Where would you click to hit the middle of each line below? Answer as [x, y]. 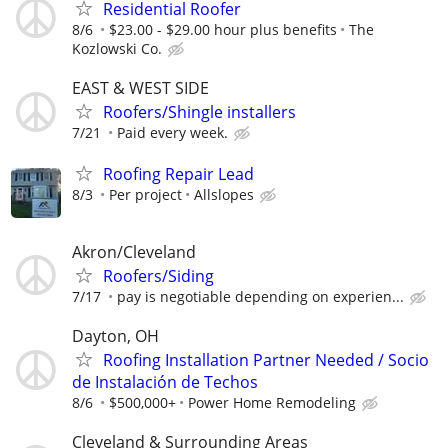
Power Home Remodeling [272, 402]
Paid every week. [172, 133]
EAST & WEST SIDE [140, 88]
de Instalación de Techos [165, 381]
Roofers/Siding [158, 275]
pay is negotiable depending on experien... [260, 296]
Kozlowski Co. [117, 48]
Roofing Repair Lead [178, 174]
